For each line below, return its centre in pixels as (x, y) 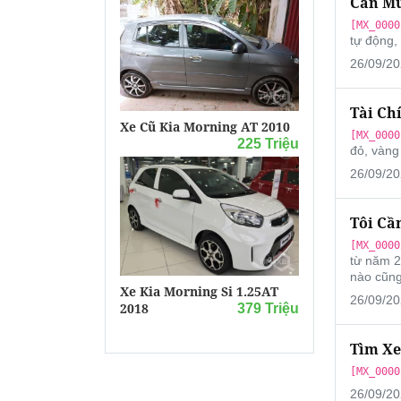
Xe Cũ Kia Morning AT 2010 (205, 127)
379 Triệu (268, 309)
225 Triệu (268, 144)
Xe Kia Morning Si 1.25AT (199, 292)
